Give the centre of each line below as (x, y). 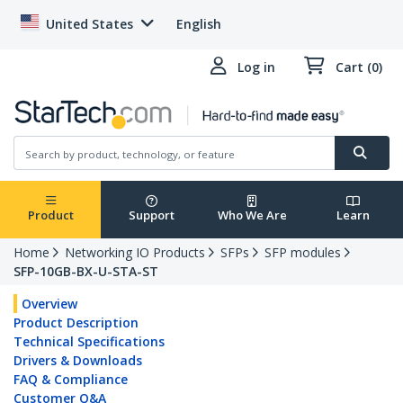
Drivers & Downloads (78, 361)
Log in (256, 67)
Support (151, 215)
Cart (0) (359, 67)
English (199, 24)
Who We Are (252, 215)
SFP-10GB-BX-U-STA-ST (86, 272)
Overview (49, 304)
